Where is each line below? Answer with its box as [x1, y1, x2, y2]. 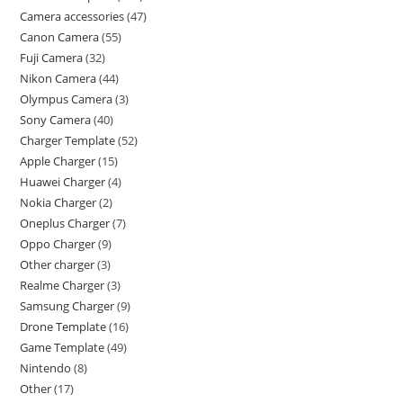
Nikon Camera [20, 70, 97, 87]
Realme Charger [20, 277, 105, 294]
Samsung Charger [20, 298, 115, 315]
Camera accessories [20, 8, 125, 25]
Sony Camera [20, 112, 92, 129]
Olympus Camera [20, 91, 113, 108]
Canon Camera [20, 29, 100, 46]
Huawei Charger [20, 174, 106, 191]
